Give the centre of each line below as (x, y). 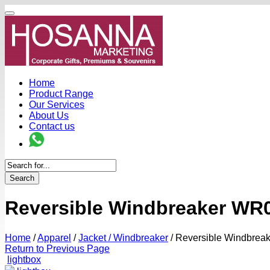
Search (22, 178)
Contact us (52, 126)
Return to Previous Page (57, 248)
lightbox (24, 259)
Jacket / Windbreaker (123, 237)
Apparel (54, 237)
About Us (49, 115)
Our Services (57, 105)
